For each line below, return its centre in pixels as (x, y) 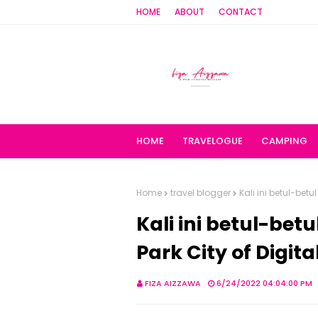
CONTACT (241, 12)
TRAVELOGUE (213, 141)
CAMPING (284, 141)
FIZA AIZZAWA (173, 283)
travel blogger (201, 193)
